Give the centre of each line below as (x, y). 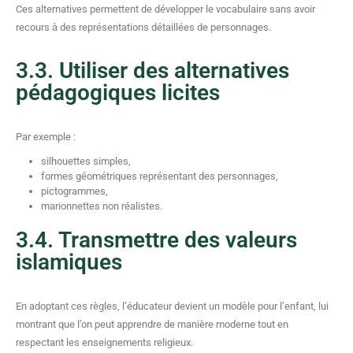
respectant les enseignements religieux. (104, 342)
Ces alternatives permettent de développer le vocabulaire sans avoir (165, 9)
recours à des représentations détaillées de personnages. (143, 27)
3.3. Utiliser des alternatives (152, 71)
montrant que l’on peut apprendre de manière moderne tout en (152, 324)
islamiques (69, 262)
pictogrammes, (74, 191)
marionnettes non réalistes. (102, 206)
